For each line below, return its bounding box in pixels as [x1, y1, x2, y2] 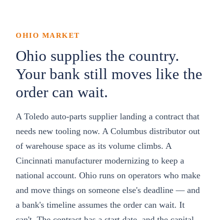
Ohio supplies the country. [16, 47, 179, 64]
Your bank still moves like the [16, 65, 202, 82]
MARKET [39, 31, 80, 39]
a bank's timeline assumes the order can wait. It [16, 200, 185, 210]
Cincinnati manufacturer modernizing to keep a [16, 156, 184, 165]
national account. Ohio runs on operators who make [16, 170, 200, 180]
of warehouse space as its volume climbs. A [16, 141, 171, 151]
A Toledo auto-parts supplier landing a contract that [16, 111, 199, 121]
